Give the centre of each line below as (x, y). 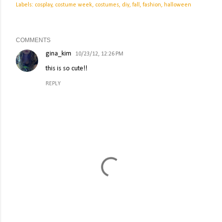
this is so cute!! (66, 69)
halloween (178, 5)
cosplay (43, 5)
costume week (74, 5)
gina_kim (58, 54)
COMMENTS (33, 40)
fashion (152, 5)
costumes (107, 5)
